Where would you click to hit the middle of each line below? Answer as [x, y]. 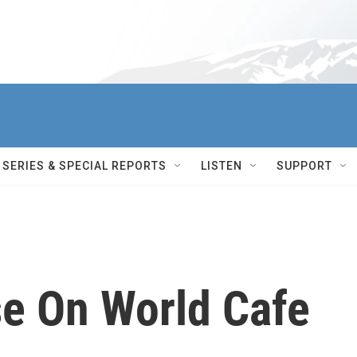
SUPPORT [304, 166]
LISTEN [222, 166]
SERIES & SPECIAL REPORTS [84, 166]
